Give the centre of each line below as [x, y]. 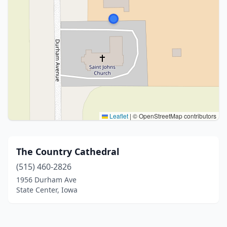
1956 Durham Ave [46, 180]
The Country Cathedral [68, 152]
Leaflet [118, 116]
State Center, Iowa [47, 190]
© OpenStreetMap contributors [174, 116]
